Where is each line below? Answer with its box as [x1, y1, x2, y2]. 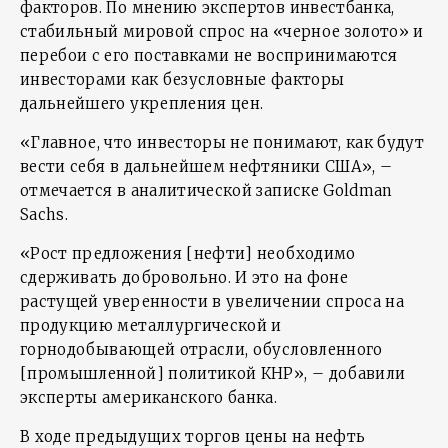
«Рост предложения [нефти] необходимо [20, 244, 356, 263]
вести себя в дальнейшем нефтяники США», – [20, 157, 393, 176]
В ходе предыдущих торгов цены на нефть [20, 427, 366, 446]
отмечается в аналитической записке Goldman [20, 181, 393, 200]
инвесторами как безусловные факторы [20, 70, 345, 89]
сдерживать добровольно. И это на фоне [20, 268, 348, 287]
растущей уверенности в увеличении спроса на [20, 292, 405, 311]
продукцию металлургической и [20, 316, 282, 335]
